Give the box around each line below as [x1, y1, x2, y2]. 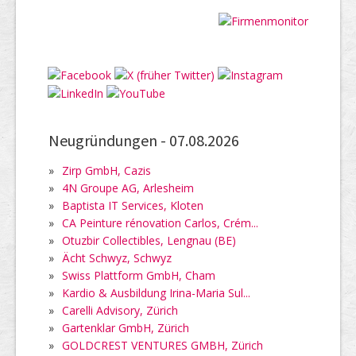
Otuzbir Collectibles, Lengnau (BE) [62, 233, 236, 248]
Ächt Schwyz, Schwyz [62, 250, 172, 265]
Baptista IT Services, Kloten [62, 198, 203, 213]
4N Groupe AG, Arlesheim [62, 180, 194, 195]
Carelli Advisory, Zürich [62, 303, 178, 318]
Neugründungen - [48, 130, 169, 150]
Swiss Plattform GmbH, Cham [62, 268, 215, 283]
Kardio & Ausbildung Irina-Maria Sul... [62, 285, 250, 300]
